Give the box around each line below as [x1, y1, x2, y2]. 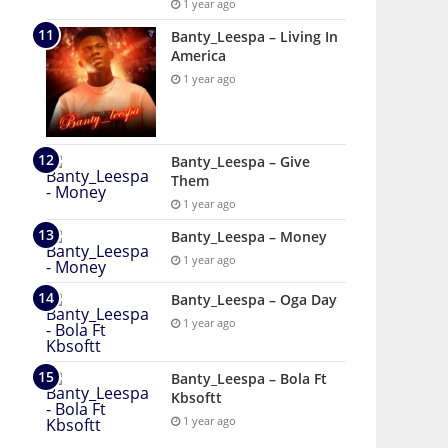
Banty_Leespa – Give [171, 152, 310, 171]
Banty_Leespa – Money [171, 227, 327, 246]
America [171, 46, 226, 65]
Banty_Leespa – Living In [171, 27, 338, 46]
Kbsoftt [171, 388, 222, 407]
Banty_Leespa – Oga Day [171, 290, 337, 309]
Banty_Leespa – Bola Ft [171, 369, 327, 388]
